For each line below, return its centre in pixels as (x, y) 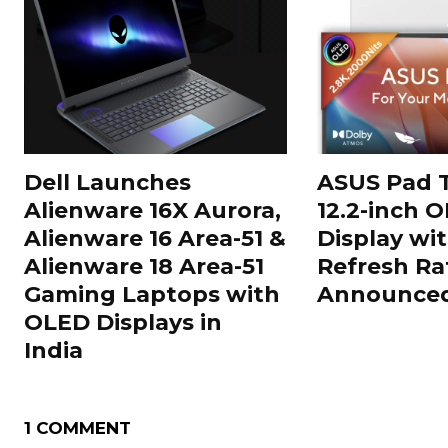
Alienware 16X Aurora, (152, 210)
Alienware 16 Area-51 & (155, 238)
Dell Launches (107, 182)
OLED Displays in (123, 322)
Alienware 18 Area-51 (144, 266)
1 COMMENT (77, 427)
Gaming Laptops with (152, 294)
